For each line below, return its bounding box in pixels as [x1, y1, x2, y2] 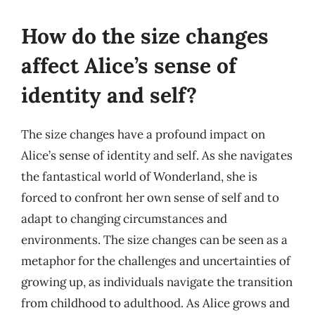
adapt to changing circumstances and [21, 211, 227, 226]
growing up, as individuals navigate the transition [21, 274, 292, 290]
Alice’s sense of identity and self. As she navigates [21, 148, 292, 163]
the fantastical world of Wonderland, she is [21, 169, 257, 184]
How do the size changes [21, 22, 269, 49]
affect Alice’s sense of [21, 52, 236, 79]
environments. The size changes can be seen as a [21, 232, 288, 247]
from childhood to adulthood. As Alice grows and [21, 295, 290, 311]
